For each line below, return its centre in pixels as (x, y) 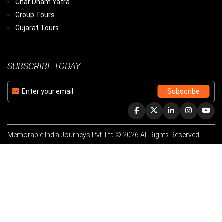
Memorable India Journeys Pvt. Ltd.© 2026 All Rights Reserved (103, 135)
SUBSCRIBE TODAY (44, 66)
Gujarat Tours (37, 28)
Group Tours (35, 15)
